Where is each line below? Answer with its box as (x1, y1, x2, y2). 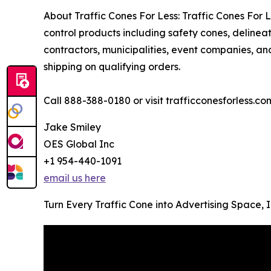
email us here (44, 172, 106, 184)
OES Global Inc (44, 138, 114, 151)
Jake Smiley (44, 121, 101, 134)
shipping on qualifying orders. (44, 60, 180, 73)
